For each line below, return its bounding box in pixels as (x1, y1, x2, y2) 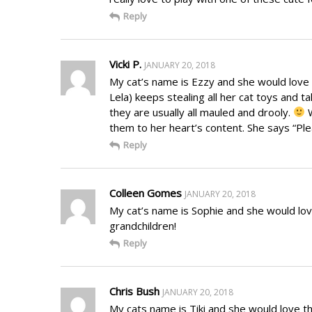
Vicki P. (109, 56, 141, 71)
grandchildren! (109, 218, 176, 233)
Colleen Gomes (109, 185, 182, 200)
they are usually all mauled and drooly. (109, 104, 293, 119)
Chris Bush (109, 283, 159, 298)
